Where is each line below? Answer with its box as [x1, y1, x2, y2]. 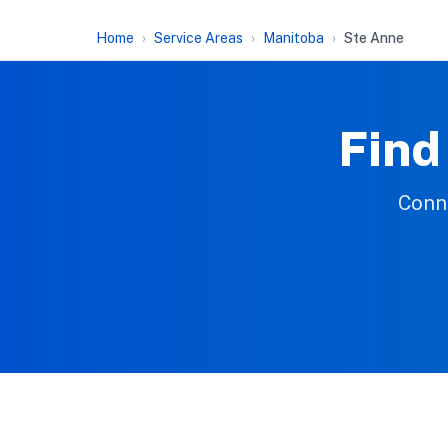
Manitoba [263, 30, 324, 46]
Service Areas [154, 30, 243, 46]
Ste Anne [344, 30, 404, 46]
